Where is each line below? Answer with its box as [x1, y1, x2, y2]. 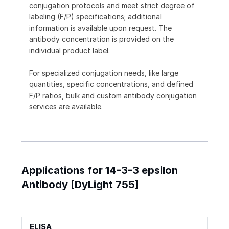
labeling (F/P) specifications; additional [29, 12, 162, 21]
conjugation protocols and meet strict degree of [29, 1, 195, 10]
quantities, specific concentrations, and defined [29, 80, 193, 89]
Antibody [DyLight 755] [21, 178, 139, 191]
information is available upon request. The [29, 24, 172, 33]
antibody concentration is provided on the [29, 35, 174, 44]
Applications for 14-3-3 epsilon [21, 164, 178, 177]
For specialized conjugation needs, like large [29, 68, 178, 78]
